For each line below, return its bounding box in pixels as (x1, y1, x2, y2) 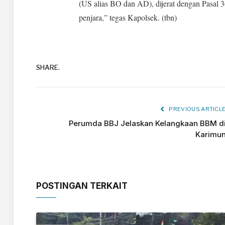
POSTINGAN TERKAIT (36, 180, 128, 191)
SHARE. (36, 63, 60, 72)
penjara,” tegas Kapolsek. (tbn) (78, 12, 177, 23)
